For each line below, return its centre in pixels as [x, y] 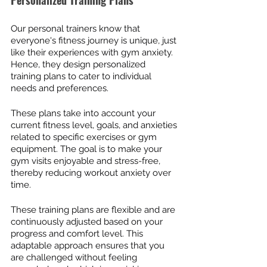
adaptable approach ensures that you [89, 246]
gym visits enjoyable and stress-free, [87, 161]
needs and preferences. [60, 88]
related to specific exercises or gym [85, 137]
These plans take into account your [84, 113]
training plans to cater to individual [82, 76]
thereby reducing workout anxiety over [92, 173]
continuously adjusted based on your [88, 222]
